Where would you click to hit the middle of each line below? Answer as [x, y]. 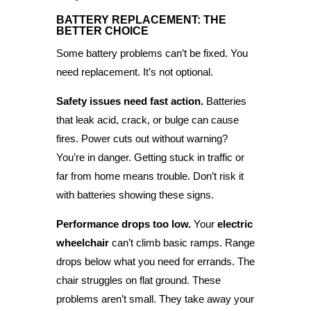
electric [235, 224]
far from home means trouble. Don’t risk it [150, 176]
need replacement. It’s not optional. [134, 72]
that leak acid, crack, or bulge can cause [147, 119]
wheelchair [82, 242]
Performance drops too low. [123, 224]
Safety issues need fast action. [129, 101]
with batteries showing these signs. [135, 194]
